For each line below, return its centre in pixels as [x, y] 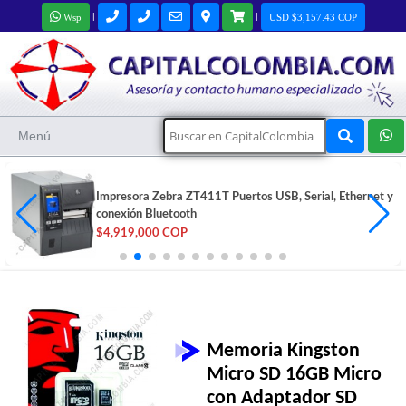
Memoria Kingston [284, 352]
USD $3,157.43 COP [313, 16]
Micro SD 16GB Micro [295, 375]
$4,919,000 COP [142, 233]
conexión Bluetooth [146, 214]
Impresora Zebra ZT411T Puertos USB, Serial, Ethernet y [245, 197]
